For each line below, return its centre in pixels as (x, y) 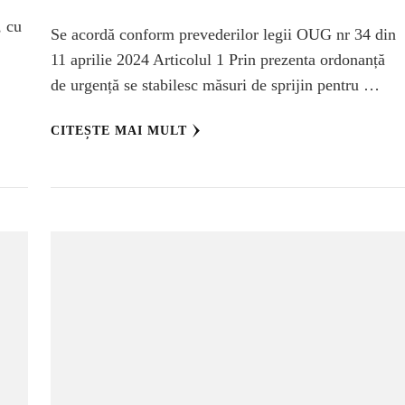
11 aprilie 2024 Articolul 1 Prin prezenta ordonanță (217, 60)
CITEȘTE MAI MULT (118, 131)
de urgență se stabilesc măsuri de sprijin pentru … (215, 85)
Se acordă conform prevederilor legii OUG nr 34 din (223, 35)
